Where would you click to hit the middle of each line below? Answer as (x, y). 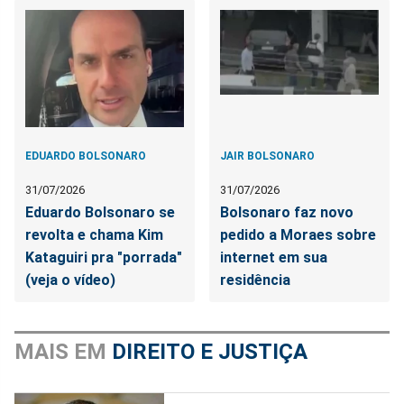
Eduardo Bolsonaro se (100, 213)
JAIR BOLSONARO (268, 156)
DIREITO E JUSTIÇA (210, 352)
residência (256, 280)
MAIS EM (63, 352)
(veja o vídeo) (70, 280)
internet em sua (274, 258)
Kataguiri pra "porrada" (104, 258)
